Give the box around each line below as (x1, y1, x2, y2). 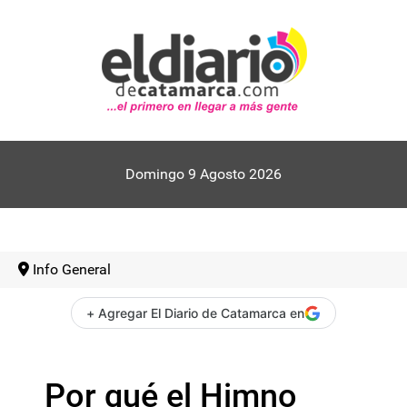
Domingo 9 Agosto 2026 (125, 165, 282, 183)
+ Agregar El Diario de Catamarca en (86, 305, 304, 321)
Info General (33, 261, 111, 278)
